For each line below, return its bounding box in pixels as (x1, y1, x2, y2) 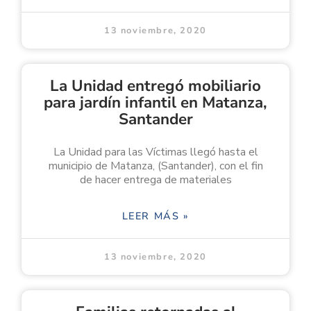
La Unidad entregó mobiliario (50, 74, 261, 96)
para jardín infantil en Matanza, (44, 91, 267, 113)
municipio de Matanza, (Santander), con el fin (48, 158, 263, 174)
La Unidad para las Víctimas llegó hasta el (53, 144, 258, 160)
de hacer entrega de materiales (79, 171, 232, 187)
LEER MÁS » (121, 208, 190, 223)
